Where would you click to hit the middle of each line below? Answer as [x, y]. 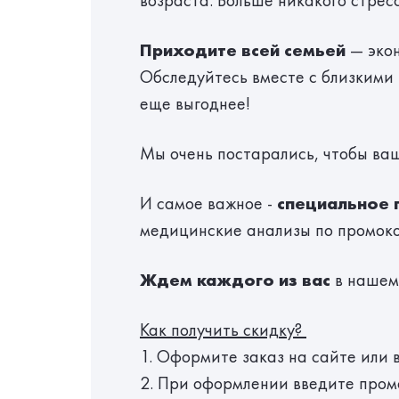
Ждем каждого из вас [235, 280]
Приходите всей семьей [243, 50]
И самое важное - [208, 203]
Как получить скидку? [223, 330]
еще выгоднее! [195, 103]
